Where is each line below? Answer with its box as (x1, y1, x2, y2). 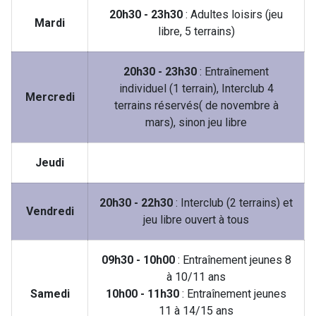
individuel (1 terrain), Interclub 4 (119, 82, 274, 95)
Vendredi (25, 205, 74, 218)
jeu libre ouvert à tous (143, 213, 249, 226)
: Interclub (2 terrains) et (173, 196, 293, 209)
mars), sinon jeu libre (145, 116, 247, 129)
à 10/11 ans (166, 270, 226, 284)
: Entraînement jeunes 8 (174, 253, 291, 267)
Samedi (30, 287, 70, 300)
